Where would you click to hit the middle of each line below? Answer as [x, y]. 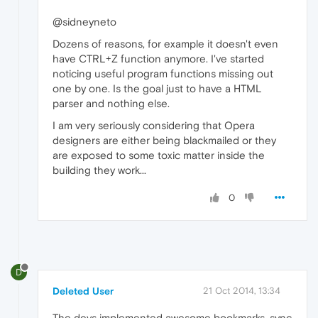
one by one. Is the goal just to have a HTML [157, 89]
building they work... [99, 170]
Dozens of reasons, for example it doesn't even [165, 44]
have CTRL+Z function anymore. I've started [158, 59]
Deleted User [83, 291]
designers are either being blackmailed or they [164, 141]
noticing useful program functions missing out [163, 74]
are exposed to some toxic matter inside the [159, 155]
